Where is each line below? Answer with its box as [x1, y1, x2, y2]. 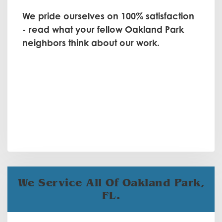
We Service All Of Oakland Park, [17, 176, 205, 189]
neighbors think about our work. [22, 37, 160, 48]
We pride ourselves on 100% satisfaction [22, 10, 194, 21]
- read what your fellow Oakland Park [22, 24, 184, 35]
